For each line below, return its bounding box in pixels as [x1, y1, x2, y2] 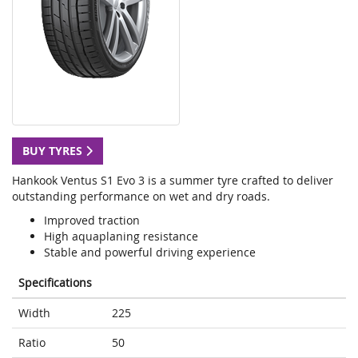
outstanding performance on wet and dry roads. [12, 189, 270, 205]
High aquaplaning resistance [44, 229, 198, 245]
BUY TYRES [22, 143, 86, 159]
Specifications [18, 275, 92, 291]
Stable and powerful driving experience [44, 245, 256, 261]
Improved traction [44, 213, 140, 229]
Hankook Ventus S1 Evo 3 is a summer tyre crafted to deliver [12, 173, 333, 189]
